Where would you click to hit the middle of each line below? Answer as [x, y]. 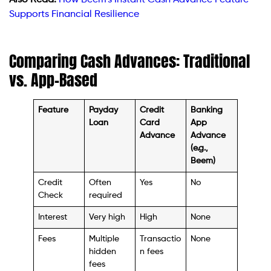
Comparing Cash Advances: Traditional [129, 61]
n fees [152, 251]
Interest [53, 217]
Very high [107, 217]
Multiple [104, 239]
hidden [103, 251]
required [106, 195]
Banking [207, 110]
